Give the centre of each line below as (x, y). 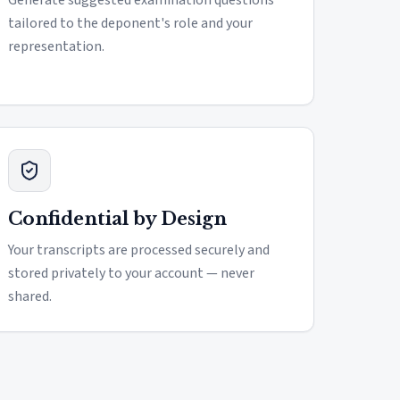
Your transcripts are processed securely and (139, 250)
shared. (30, 296)
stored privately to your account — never (131, 273)
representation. (56, 46)
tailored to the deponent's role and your (130, 23)
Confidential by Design (117, 219)
